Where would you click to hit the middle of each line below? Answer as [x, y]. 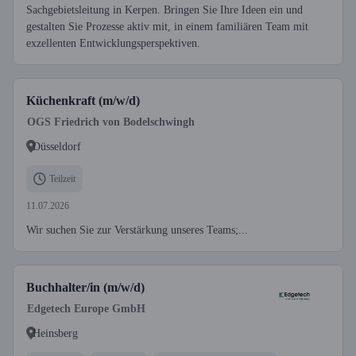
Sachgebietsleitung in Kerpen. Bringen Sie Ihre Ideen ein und [164, 10]
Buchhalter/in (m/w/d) [85, 287]
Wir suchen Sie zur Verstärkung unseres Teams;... [137, 230]
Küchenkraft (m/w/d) [83, 101]
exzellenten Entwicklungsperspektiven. [113, 43]
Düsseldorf [57, 146]
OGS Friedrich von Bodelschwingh [111, 122]
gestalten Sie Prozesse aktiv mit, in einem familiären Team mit [167, 27]
